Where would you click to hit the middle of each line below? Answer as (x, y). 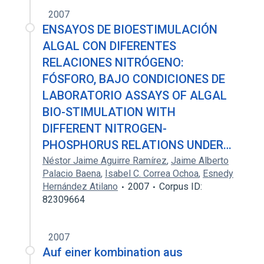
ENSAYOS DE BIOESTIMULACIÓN (130, 29)
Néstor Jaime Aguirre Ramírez (105, 161)
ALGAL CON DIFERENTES (109, 46)
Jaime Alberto (200, 161)
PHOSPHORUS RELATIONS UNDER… (137, 145)
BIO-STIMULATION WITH (109, 112)
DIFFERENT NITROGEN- (105, 128)
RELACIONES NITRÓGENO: (113, 62)
